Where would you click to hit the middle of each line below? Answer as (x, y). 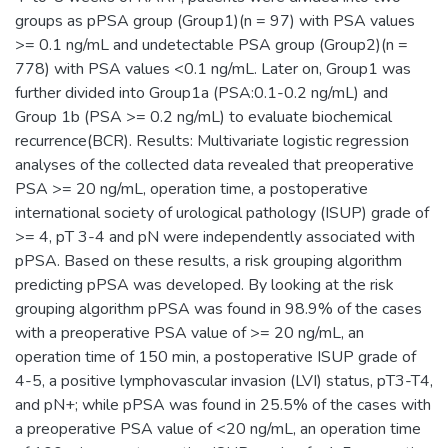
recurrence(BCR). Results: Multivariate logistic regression (212, 140)
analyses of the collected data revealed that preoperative (214, 164)
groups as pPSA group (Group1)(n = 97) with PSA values (215, 20)
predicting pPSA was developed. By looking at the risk (204, 284)
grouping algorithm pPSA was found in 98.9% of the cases (218, 308)
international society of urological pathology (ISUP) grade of (222, 212)
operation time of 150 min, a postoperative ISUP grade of (215, 356)
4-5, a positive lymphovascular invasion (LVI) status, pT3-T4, (224, 380)
